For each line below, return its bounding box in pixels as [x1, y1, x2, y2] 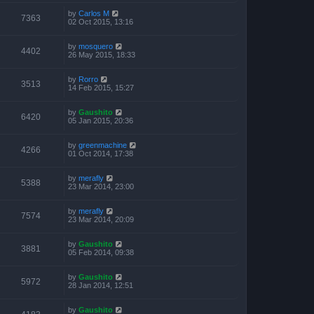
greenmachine [78, 141, 127, 149]
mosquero [78, 42, 113, 50]
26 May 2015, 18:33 [68, 50, 135, 59]
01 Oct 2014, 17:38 [68, 149, 133, 158]
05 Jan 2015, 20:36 [68, 116, 133, 125]
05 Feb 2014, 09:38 [68, 248, 134, 257]
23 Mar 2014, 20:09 [68, 215, 134, 224]
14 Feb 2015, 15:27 [68, 83, 134, 92]
